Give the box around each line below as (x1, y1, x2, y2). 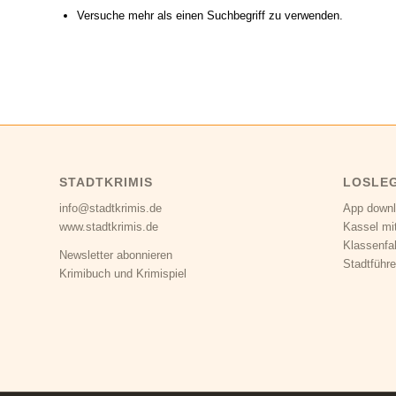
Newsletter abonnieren (59, 248, 172, 263)
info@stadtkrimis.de (59, 202, 162, 216)
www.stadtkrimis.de (59, 220, 158, 234)
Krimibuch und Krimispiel (59, 267, 187, 281)
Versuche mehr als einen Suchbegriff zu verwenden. (77, 9, 343, 23)
